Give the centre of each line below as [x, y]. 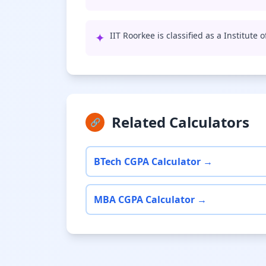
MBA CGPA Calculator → [150, 199]
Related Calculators [180, 122]
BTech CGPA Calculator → [153, 161]
